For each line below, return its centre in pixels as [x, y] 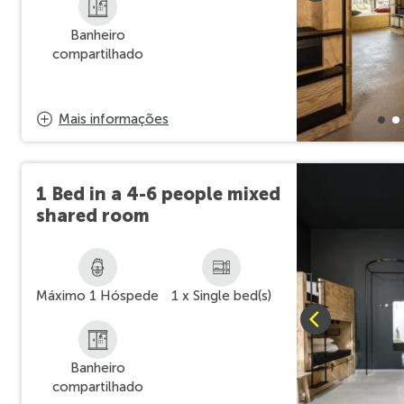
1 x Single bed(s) [221, 296]
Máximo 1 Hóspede [98, 296]
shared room [93, 216]
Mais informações [114, 119]
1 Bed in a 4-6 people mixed [158, 194]
